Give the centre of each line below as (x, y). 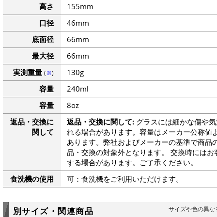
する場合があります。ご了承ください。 (132, 163)
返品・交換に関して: (100, 122)
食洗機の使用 (32, 179)
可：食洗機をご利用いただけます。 (125, 179)
